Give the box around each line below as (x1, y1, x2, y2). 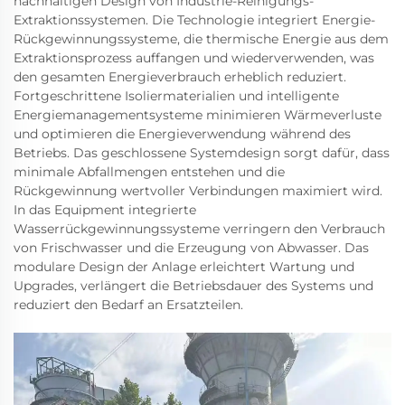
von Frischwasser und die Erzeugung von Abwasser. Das (14, 240, 369, 257)
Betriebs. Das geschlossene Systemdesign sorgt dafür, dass (14, 145, 390, 162)
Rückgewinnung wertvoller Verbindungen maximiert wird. (14, 183, 382, 200)
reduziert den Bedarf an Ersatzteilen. (14, 297, 243, 314)
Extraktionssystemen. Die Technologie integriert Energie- (14, 12, 375, 29)
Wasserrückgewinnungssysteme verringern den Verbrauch (14, 221, 385, 238)
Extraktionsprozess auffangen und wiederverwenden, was (14, 50, 374, 67)
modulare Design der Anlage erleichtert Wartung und (14, 259, 354, 276)
